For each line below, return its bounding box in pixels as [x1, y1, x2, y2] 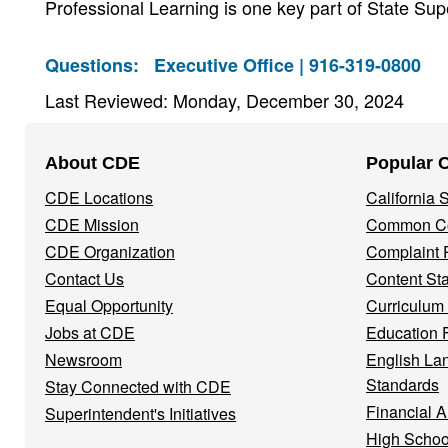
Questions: [45, 52, 154, 78]
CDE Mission [45, 213, 139, 236]
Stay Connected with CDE [45, 375, 231, 398]
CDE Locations [45, 186, 153, 209]
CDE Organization [45, 240, 175, 263]
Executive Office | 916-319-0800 [154, 52, 421, 78]
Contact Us [45, 267, 124, 290]
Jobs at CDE [45, 321, 135, 344]
